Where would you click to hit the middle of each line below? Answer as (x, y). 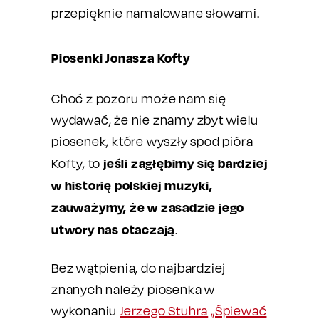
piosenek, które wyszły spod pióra (152, 141)
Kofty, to (77, 163)
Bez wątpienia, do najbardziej (139, 268)
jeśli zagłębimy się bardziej (185, 163)
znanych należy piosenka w (134, 289)
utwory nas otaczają (114, 229)
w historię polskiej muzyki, (132, 185)
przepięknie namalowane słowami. (156, 13)
